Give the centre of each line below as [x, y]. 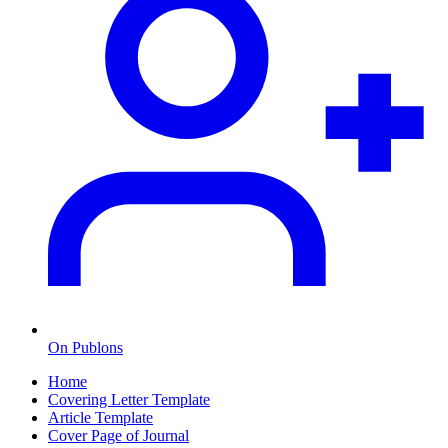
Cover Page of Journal [118, 436]
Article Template [100, 418]
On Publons [85, 348]
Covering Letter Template [129, 400]
